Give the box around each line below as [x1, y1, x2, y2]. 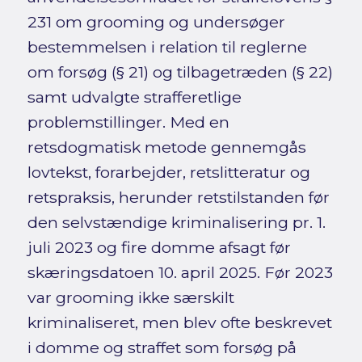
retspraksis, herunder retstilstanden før [27, 187, 330, 208]
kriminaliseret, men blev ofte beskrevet [27, 313, 332, 333]
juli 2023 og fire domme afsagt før [27, 238, 291, 258]
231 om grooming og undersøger [27, 12, 285, 32]
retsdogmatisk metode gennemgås [27, 137, 306, 158]
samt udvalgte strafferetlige [27, 87, 242, 107]
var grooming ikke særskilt [27, 288, 234, 308]
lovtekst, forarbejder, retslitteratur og [27, 162, 310, 183]
